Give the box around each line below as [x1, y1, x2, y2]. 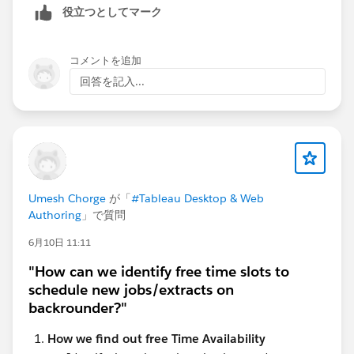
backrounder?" [28, 299, 127, 318]
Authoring [28, 208, 81, 223]
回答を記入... [80, 74, 145, 89]
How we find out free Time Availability [47, 331, 265, 347]
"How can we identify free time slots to [28, 262, 289, 281]
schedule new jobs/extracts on [28, 281, 234, 299]
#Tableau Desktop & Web [131, 191, 264, 206]
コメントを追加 [70, 54, 141, 68]
